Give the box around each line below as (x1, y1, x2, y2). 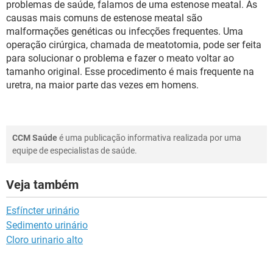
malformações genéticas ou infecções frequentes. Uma (6, 26, 243, 37)
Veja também (6, 177, 79, 192)
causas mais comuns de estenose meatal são (6, 12, 202, 24)
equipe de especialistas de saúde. (12, 146, 137, 155)
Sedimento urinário (6, 219, 88, 231)
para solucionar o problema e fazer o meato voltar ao (6, 52, 234, 64)
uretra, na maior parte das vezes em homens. (6, 79, 199, 91)
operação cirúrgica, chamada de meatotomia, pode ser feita (6, 39, 261, 51)
